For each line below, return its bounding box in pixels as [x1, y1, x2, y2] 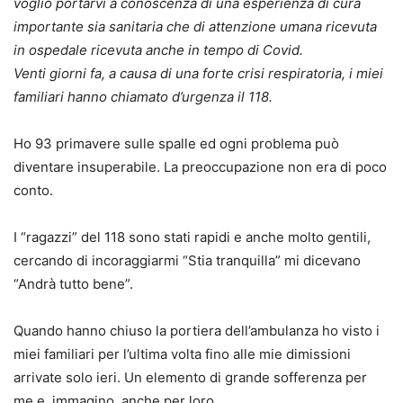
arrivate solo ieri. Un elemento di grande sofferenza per [13, 368, 367, 386]
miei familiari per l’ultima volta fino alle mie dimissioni [13, 345, 351, 363]
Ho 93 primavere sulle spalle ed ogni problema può [13, 134, 339, 152]
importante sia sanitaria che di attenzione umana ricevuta [13, 17, 377, 35]
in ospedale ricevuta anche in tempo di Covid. [13, 40, 303, 58]
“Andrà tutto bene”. [13, 274, 133, 292]
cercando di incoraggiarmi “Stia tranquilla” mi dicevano [13, 251, 361, 269]
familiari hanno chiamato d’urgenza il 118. [13, 87, 273, 105]
